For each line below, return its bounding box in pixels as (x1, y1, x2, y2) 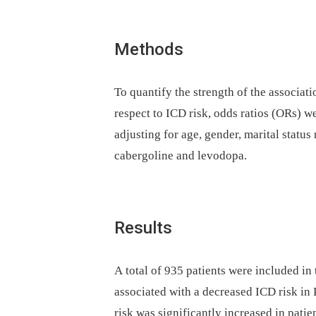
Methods (114, 39, 183, 59)
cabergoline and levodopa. (114, 148, 247, 162)
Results (114, 217, 172, 238)
